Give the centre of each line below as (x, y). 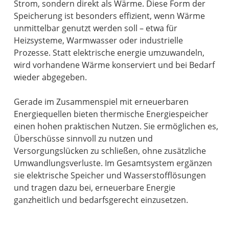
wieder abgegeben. (51, 77)
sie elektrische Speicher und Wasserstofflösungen (110, 175)
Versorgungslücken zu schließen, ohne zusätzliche (110, 151)
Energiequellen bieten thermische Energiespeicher (111, 114)
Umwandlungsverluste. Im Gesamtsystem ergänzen (113, 163)
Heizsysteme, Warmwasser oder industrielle (99, 40)
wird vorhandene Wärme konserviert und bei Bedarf (114, 65)
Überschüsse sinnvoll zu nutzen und (84, 138)
